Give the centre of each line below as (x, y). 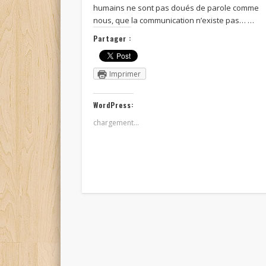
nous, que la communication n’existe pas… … (174, 20)
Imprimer (125, 74)
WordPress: (114, 105)
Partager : (113, 39)
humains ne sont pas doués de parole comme (176, 8)
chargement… (116, 123)
